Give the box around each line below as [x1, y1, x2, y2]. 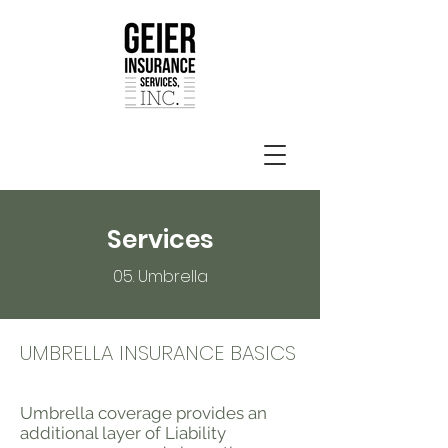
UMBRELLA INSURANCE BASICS [20, 339, 296, 367]
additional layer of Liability [20, 423, 226, 443]
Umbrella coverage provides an [20, 403, 267, 423]
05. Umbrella [112, 265, 208, 288]
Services [106, 222, 214, 257]
